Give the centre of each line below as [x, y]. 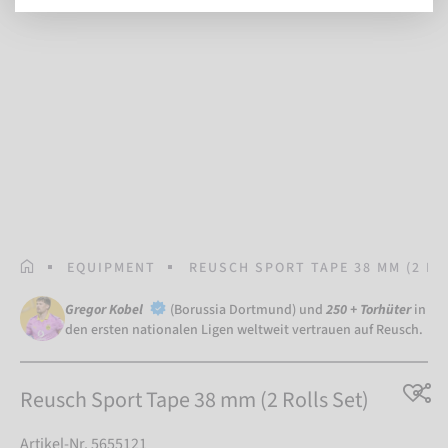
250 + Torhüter [368, 309]
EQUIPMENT [111, 267]
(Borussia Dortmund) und [248, 309]
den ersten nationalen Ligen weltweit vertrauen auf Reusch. [245, 329]
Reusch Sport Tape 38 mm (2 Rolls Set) [194, 399]
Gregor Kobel [105, 309]
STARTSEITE [65, 265]
